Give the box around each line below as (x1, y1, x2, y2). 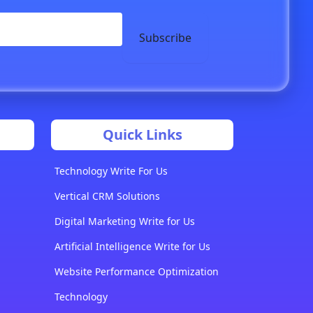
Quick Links (102, 125, 182, 145)
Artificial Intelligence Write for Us (54, 240, 210, 254)
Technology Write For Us (54, 164, 168, 178)
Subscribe (138, 30, 191, 46)
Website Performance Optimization (54, 265, 219, 279)
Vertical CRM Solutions (54, 189, 160, 203)
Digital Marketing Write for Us (54, 214, 195, 228)
